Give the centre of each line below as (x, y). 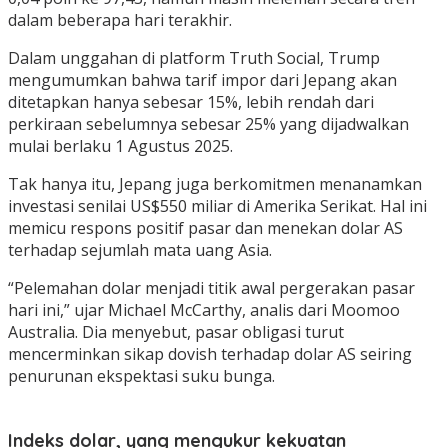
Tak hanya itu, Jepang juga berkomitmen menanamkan (215, 184)
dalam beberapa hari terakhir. (120, 20)
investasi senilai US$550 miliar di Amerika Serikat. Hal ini (217, 206)
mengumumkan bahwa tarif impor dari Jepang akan (202, 80)
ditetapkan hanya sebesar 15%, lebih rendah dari (191, 102)
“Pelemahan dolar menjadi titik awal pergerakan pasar (211, 288)
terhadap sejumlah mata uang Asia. (140, 250)
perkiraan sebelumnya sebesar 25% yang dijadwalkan (208, 124)
